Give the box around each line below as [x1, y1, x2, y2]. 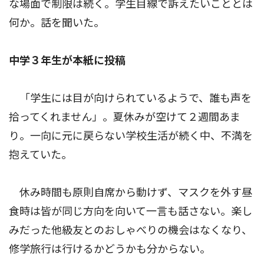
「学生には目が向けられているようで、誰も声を [9, 92, 252, 105]
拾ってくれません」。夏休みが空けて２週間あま [9, 111, 240, 124]
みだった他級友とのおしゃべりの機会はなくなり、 [9, 224, 252, 237]
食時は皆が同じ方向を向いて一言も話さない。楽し [9, 205, 252, 218]
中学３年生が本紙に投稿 [9, 54, 126, 67]
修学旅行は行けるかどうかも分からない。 [9, 243, 210, 256]
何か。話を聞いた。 [9, 16, 104, 29]
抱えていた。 [9, 148, 72, 161]
